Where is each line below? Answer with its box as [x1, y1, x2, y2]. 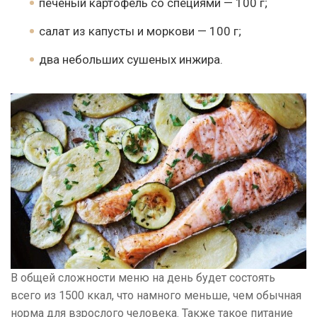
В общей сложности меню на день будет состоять [11, 270, 275, 284]
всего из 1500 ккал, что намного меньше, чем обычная [11, 288, 301, 302]
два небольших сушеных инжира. [39, 52, 223, 67]
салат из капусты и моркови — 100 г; [39, 23, 241, 38]
